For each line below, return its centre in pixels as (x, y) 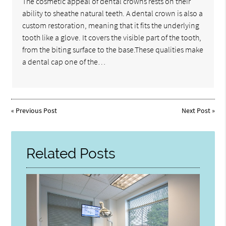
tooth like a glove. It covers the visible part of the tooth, (112, 38)
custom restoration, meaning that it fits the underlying (111, 25)
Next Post (196, 111)
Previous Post (37, 111)
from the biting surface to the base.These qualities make (113, 50)
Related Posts (71, 154)
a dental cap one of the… (64, 62)
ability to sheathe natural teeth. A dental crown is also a (113, 13)
